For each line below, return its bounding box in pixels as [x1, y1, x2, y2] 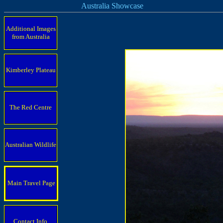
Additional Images [5, 25, 56, 32]
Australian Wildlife [5, 141, 56, 148]
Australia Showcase [4, 1, 143, 10]
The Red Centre [9, 104, 52, 111]
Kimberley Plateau [5, 66, 56, 74]
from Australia [11, 33, 50, 40]
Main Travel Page [7, 179, 55, 187]
